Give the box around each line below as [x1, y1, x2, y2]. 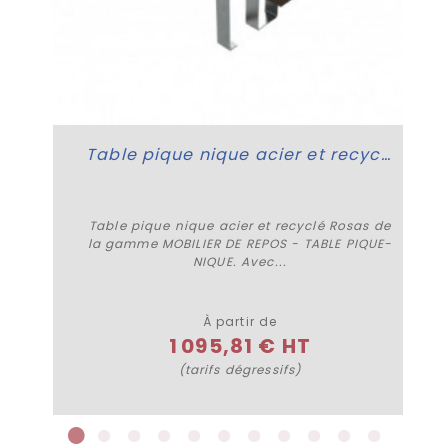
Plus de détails [184, 287, 296, 311]
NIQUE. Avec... [193, 252, 287, 270]
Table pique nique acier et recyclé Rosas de [88, 216, 392, 234]
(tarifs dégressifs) [178, 360, 302, 378]
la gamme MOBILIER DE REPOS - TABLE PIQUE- [87, 234, 393, 252]
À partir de [202, 312, 278, 330]
